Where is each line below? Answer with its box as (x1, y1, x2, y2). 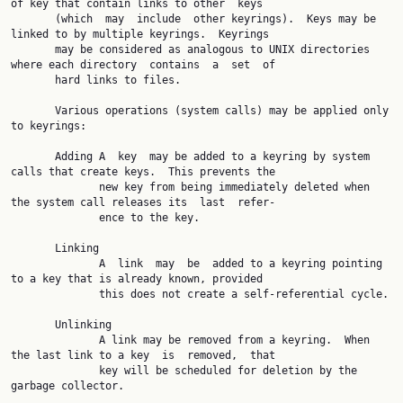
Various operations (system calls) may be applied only (11, 104, 55, 117)
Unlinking (11, 318, 55, 331)
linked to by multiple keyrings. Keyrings (11, 28, 269, 40)
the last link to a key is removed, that (11, 349, 275, 362)
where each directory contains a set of (11, 58, 275, 71)
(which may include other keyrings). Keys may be (11, 13, 55, 25)
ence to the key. (11, 211, 99, 224)
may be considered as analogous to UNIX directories (11, 43, 55, 56)
